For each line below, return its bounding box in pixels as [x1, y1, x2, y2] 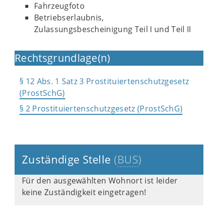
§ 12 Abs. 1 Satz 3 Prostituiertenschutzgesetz [19, 76, 189, 87]
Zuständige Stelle [22, 152, 114, 166]
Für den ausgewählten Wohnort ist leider [22, 175, 178, 186]
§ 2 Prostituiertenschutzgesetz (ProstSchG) [19, 103, 183, 114]
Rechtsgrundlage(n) [15, 51, 110, 65]
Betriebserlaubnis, [34, 12, 104, 23]
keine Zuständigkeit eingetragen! [22, 187, 146, 198]
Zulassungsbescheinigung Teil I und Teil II [34, 24, 191, 35]
